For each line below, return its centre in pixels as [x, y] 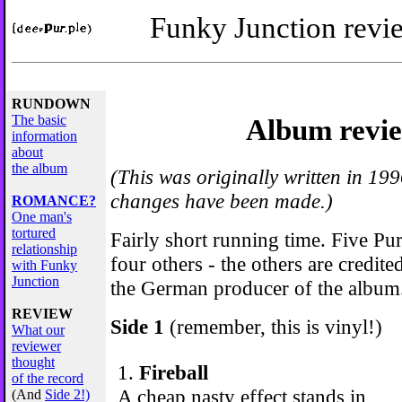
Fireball [174, 372]
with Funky [44, 265]
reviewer [36, 346]
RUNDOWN [51, 104]
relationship [44, 249]
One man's [42, 217]
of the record [48, 378]
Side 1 [137, 326]
